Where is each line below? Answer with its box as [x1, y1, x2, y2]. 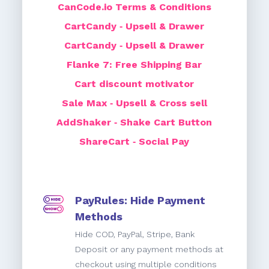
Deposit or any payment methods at [75, 244, 224, 255]
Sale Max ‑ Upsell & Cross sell [61, 97, 207, 109]
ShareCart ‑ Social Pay [79, 136, 190, 148]
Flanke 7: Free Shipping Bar [67, 59, 202, 71]
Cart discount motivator [74, 78, 195, 90]
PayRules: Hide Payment [75, 194, 206, 207]
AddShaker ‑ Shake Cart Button [56, 116, 213, 128]
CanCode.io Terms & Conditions [57, 1, 211, 13]
